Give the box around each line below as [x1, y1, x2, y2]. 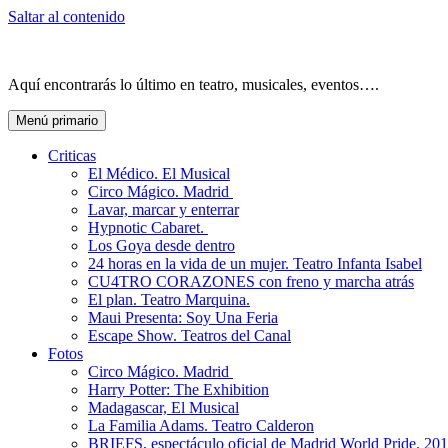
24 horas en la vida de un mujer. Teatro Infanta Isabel [88, 255, 422, 273]
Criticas [48, 147, 96, 165]
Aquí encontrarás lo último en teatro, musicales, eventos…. [8, 76, 379, 94]
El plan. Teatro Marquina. [88, 291, 250, 309]
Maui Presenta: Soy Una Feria [88, 309, 278, 327]
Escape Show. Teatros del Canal [88, 327, 291, 345]
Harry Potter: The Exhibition [88, 381, 269, 399]
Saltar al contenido [8, 8, 125, 25]
